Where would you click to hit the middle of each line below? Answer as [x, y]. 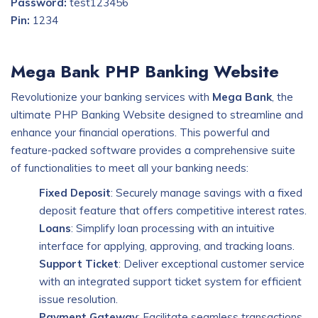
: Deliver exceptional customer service [212, 264]
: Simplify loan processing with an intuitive [173, 228]
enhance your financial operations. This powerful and [140, 132]
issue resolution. [78, 299]
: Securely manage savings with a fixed [207, 193]
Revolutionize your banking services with [111, 97]
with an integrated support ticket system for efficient [170, 281]
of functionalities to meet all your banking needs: [130, 168]
